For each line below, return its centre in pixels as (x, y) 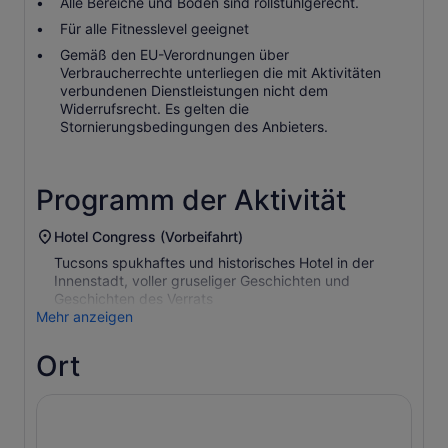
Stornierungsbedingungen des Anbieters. (194, 126)
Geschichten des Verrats (133, 298)
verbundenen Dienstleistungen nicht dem (194, 90)
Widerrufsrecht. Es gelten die (154, 108)
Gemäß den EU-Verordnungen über (174, 54)
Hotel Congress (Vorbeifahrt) (148, 236)
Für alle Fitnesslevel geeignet (154, 28)
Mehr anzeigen (84, 316)
